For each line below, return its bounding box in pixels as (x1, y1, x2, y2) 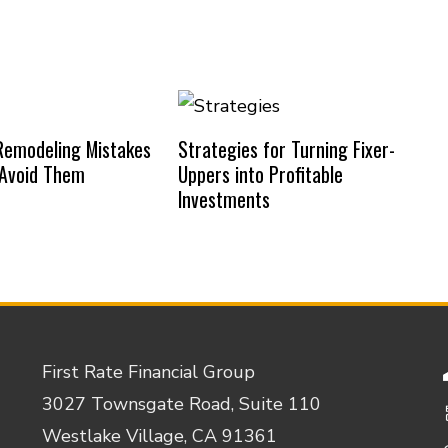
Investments (177, 183, 270, 214)
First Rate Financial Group (41, 359, 255, 384)
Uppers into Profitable (177, 158, 343, 189)
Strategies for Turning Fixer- (177, 133, 395, 164)
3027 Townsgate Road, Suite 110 (41, 391, 321, 416)
